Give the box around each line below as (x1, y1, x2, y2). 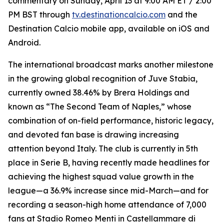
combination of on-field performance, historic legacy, (8, 115, 213, 125)
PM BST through (8, 9, 72, 19)
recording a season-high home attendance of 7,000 (8, 199, 206, 209)
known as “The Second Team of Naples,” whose (8, 101, 191, 111)
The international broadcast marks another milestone (8, 59, 213, 69)
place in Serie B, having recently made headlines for (8, 157, 209, 167)
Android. (8, 37, 40, 47)
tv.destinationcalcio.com (72, 9, 165, 19)
